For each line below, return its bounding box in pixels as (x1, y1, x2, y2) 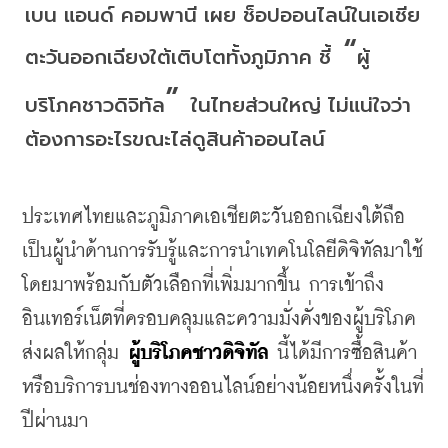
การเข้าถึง (309, 276, 384, 295)
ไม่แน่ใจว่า (328, 90, 411, 120)
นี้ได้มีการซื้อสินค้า (268, 344, 417, 363)
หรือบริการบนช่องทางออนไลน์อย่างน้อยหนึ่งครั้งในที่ (22, 378, 424, 397)
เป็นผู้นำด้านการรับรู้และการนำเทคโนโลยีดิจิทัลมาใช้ (22, 242, 423, 261)
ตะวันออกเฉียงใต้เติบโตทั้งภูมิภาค (25, 42, 312, 72)
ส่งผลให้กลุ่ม (22, 344, 128, 363)
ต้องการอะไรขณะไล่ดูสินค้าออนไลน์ (25, 124, 325, 154)
